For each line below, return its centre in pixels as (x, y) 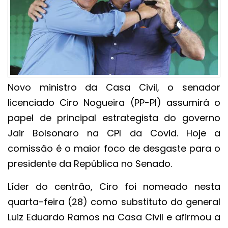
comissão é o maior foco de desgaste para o (114, 148)
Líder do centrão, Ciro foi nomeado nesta (114, 186)
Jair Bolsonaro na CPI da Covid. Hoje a (114, 133)
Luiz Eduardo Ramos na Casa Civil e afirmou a (114, 217)
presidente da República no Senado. (90, 163)
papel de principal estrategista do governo (114, 118)
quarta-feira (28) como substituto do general (114, 202)
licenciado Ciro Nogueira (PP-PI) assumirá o (114, 102)
